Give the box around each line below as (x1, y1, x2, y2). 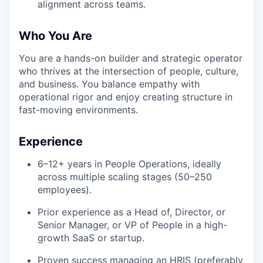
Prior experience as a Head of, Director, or (38, 206, 225, 218)
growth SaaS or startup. (38, 232, 144, 244)
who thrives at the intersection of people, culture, (19, 65, 238, 77)
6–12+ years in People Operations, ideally (38, 158, 221, 170)
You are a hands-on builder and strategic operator (19, 52, 242, 64)
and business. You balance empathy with (19, 78, 200, 90)
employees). (38, 184, 92, 195)
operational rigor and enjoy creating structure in (19, 91, 232, 103)
